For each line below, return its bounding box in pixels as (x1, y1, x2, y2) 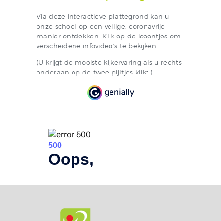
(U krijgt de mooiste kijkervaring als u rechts (37, 58, 182, 67)
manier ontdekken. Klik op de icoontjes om (37, 32, 181, 40)
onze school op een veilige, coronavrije (37, 22, 165, 31)
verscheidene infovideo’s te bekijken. (37, 42, 158, 50)
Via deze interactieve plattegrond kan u (37, 12, 169, 21)
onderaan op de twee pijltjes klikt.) (37, 68, 152, 76)
